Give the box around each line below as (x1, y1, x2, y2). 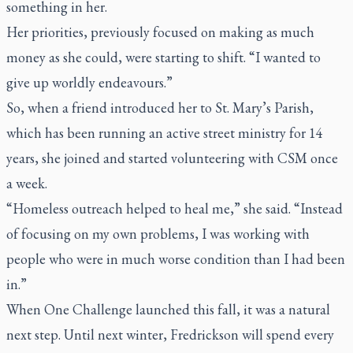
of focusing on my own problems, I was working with (6, 225, 310, 243)
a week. (6, 174, 47, 192)
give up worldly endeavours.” (6, 73, 173, 91)
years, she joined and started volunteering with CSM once (6, 149, 338, 167)
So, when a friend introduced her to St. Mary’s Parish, (6, 98, 314, 117)
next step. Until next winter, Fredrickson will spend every (6, 325, 334, 344)
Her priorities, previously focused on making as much (6, 23, 314, 41)
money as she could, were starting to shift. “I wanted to (6, 48, 321, 66)
